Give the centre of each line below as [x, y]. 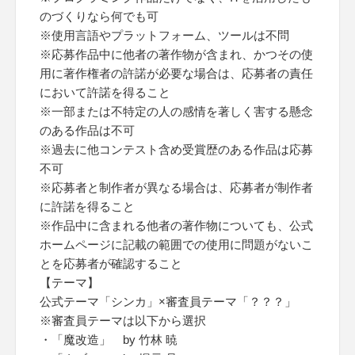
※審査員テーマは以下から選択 [123, 321]
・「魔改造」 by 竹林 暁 [109, 340]
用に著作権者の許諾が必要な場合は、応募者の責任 [176, 73]
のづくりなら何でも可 [99, 16]
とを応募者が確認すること [111, 263]
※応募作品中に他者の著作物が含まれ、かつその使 [176, 54]
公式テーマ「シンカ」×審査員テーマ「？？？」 [168, 302]
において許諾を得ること [105, 92]
